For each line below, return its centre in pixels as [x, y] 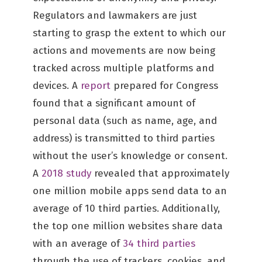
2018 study [66, 173]
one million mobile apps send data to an [130, 191]
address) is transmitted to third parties [124, 138]
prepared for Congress [164, 86]
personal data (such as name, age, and [125, 121]
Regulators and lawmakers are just [115, 15]
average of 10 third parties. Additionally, [126, 208]
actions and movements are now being [124, 51]
